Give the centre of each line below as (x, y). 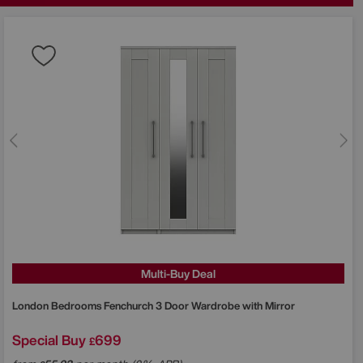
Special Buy (49, 340)
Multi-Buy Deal (178, 273)
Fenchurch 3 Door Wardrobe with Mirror (199, 305)
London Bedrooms (58, 305)
